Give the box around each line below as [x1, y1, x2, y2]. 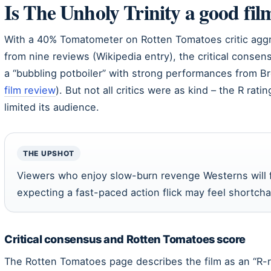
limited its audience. [4, 100, 99, 113]
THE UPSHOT [23, 148, 75, 158]
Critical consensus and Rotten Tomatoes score [4, 232, 246, 246]
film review [4, 83, 56, 96]
